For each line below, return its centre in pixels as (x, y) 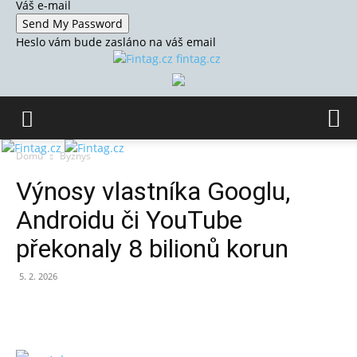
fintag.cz (198, 59)
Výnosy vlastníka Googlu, (153, 191)
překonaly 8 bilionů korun (152, 249)
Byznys (75, 156)
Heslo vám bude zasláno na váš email (116, 42)
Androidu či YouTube (129, 220)
